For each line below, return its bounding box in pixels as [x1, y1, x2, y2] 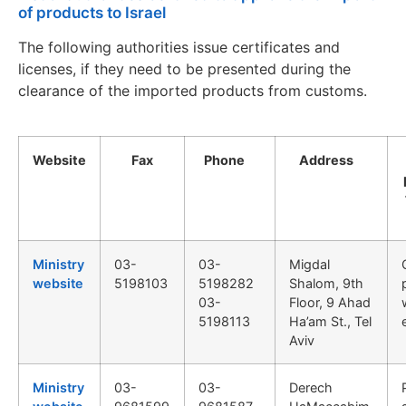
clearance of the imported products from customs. [18, 81, 367, 100]
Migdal [289, 256, 330, 272]
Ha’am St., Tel [289, 313, 372, 329]
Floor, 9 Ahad [289, 294, 371, 310]
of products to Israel [18, 3, 166, 22]
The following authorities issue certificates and [18, 37, 340, 56]
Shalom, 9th [289, 275, 363, 291]
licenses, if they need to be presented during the [18, 59, 351, 78]
